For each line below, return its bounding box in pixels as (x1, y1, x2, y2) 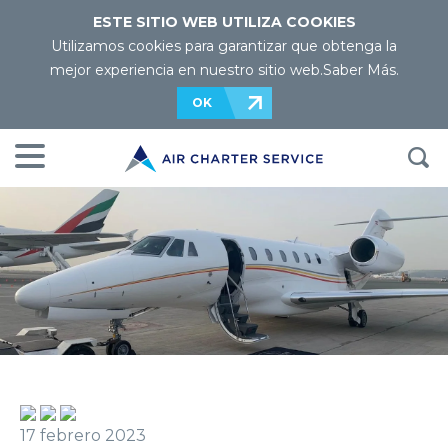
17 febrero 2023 (20, 426, 146, 445)
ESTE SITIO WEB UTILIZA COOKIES (92, 13, 356, 31)
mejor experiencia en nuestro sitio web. (49, 61, 323, 79)
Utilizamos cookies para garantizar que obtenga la (51, 37, 397, 55)
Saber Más (322, 61, 396, 79)
